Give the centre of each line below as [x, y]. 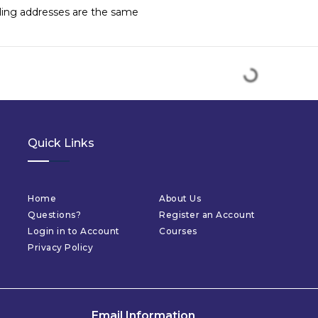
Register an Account [207, 215]
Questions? [54, 215]
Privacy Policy [60, 247]
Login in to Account [74, 231]
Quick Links [61, 143]
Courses [178, 231]
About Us [180, 198]
